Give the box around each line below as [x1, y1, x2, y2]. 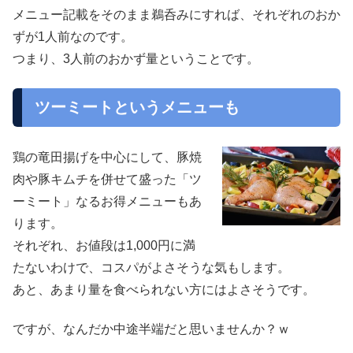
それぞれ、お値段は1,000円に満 [13, 239, 195, 253]
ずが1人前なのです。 [13, 30, 133, 44]
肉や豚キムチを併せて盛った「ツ [13, 173, 202, 187]
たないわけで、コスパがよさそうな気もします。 [13, 261, 290, 275]
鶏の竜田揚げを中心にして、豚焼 [13, 150, 202, 165]
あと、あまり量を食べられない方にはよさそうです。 [13, 283, 315, 297]
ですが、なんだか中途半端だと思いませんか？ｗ [13, 322, 290, 336]
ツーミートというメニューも [35, 98, 240, 116]
